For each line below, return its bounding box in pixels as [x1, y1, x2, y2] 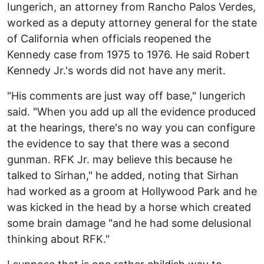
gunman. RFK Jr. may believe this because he [7, 153, 232, 166]
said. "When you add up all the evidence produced [7, 105, 256, 118]
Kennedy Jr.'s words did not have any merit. [7, 64, 226, 77]
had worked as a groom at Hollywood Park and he [7, 184, 257, 197]
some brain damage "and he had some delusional [7, 216, 251, 229]
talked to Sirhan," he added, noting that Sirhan [7, 169, 239, 181]
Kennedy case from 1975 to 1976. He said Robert [7, 48, 250, 61]
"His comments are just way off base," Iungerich [7, 89, 246, 102]
